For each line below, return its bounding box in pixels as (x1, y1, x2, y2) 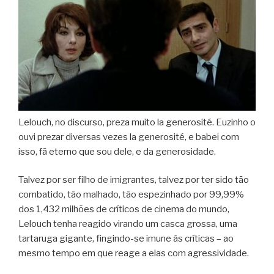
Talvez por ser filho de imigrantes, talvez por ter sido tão (18, 174, 249, 186)
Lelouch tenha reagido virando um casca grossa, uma (18, 218, 237, 230)
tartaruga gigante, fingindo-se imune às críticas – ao (18, 233, 234, 245)
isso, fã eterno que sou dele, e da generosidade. (18, 146, 216, 157)
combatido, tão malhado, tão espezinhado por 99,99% (18, 189, 244, 201)
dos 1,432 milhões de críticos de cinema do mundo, (18, 204, 229, 215)
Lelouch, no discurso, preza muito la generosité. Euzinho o (18, 116, 256, 128)
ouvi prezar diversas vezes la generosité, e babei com (18, 131, 239, 143)
